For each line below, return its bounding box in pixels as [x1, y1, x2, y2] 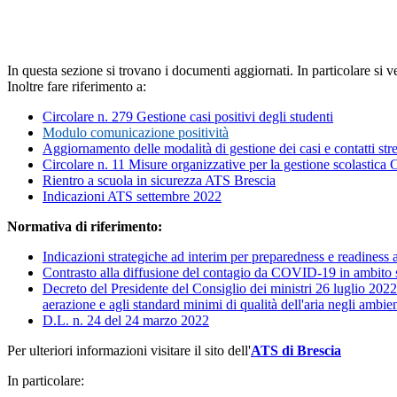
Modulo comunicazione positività [43, 125, 229, 141]
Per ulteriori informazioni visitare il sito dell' [7, 343, 251, 359]
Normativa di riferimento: [7, 219, 162, 235]
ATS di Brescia [251, 343, 341, 359]
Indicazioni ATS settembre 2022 [43, 189, 222, 205]
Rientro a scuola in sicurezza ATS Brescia [43, 173, 276, 189]
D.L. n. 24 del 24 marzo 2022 [43, 313, 209, 329]
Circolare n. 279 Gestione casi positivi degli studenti [43, 109, 333, 125]
